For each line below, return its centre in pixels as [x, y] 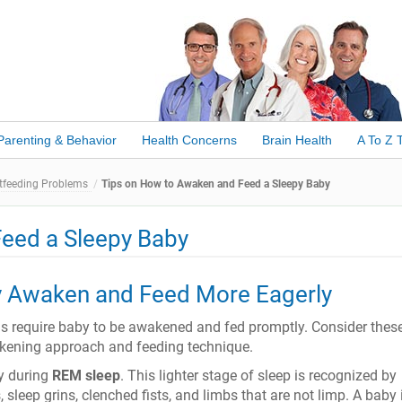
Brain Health [297, 140]
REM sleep [86, 376]
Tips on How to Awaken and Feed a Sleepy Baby [216, 184]
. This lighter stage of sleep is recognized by [258, 376]
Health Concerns [189, 140]
